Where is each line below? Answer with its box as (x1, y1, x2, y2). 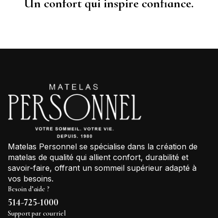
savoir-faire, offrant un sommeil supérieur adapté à (8, 163, 197, 173)
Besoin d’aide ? (8, 184, 50, 193)
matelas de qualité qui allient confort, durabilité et (8, 152, 188, 162)
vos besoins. (8, 173, 54, 183)
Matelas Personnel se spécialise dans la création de (8, 141, 198, 151)
